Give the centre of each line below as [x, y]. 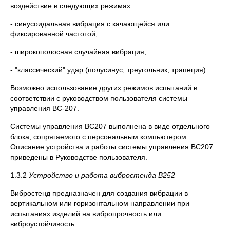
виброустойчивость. [43, 224]
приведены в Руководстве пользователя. [79, 157]
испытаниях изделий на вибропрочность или [86, 214]
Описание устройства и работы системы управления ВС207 [112, 147]
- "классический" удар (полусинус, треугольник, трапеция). [109, 70]
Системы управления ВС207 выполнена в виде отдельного [110, 126]
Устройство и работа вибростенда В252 [101, 175]
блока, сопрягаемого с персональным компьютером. [99, 137]
